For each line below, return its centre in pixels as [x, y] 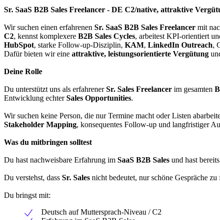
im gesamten [193, 89]
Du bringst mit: [27, 195]
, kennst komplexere [46, 36]
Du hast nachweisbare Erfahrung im [61, 160]
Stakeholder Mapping [40, 124]
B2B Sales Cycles [107, 36]
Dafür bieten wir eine [38, 54]
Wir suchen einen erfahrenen [49, 27]
